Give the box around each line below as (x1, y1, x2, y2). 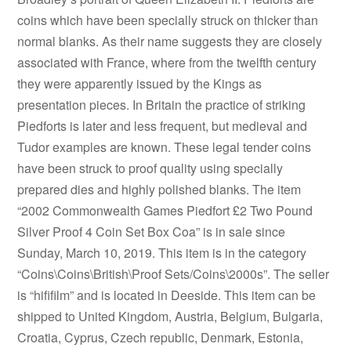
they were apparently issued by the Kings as (17, 74, 262, 92)
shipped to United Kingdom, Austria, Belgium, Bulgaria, (17, 306, 324, 325)
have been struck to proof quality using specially (17, 158, 284, 177)
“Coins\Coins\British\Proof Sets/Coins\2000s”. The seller (17, 264, 330, 283)
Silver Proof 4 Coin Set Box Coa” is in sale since (17, 222, 286, 241)
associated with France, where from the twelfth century (17, 52, 317, 71)
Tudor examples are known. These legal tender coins (17, 137, 312, 156)
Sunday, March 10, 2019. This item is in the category (17, 243, 307, 262)
